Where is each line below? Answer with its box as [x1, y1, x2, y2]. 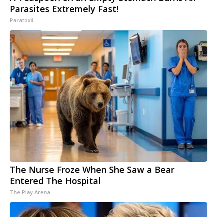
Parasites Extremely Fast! [10, 3, 118, 15]
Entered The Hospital [10, 175, 101, 187]
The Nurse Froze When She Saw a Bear [10, 164, 174, 176]
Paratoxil [10, 16, 33, 24]
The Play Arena [10, 188, 50, 196]
